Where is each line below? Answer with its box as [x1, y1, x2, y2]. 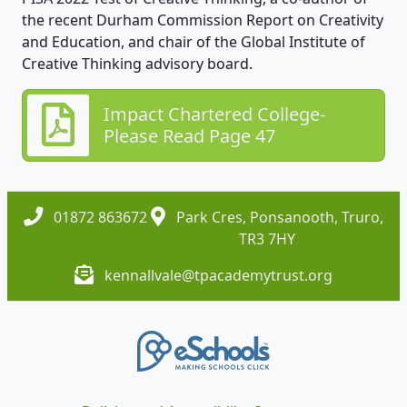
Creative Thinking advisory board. [22, 53, 256, 74]
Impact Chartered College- [104, 101, 325, 126]
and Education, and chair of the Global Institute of [22, 31, 365, 52]
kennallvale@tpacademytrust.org [104, 264, 333, 285]
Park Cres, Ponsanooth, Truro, [173, 206, 383, 227]
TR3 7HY [239, 228, 295, 249]
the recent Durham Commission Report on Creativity [22, 9, 383, 30]
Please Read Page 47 [104, 123, 275, 148]
